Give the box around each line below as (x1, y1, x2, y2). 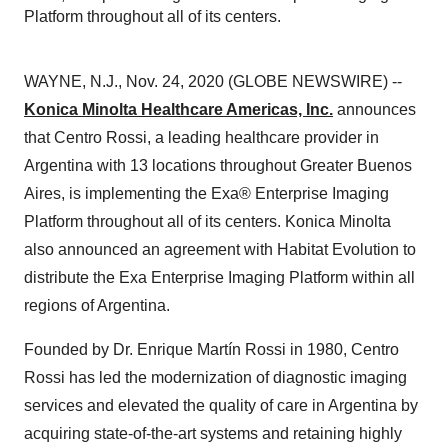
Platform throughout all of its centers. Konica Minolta (24, 213, 391, 230)
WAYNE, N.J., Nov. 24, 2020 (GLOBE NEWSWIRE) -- (24, 73, 402, 90)
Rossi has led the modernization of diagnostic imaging (24, 369, 407, 386)
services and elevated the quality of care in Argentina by (24, 397, 418, 414)
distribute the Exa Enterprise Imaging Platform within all (24, 269, 415, 286)
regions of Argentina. (24, 297, 170, 314)
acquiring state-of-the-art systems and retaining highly (24, 425, 402, 442)
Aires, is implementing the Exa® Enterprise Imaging (24, 185, 389, 202)
